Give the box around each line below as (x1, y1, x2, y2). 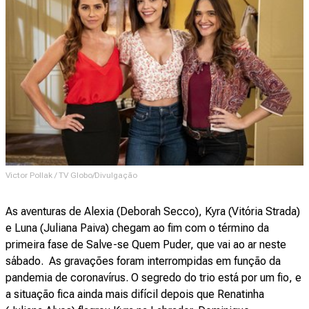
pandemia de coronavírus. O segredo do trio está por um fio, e (6, 270, 301, 284)
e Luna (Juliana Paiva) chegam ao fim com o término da (6, 221, 269, 235)
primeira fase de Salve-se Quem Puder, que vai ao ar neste (6, 237, 286, 251)
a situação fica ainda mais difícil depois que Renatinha (6, 287, 264, 301)
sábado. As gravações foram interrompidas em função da (6, 254, 281, 268)
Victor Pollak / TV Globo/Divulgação (6, 170, 137, 180)
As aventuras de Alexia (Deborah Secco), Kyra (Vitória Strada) (6, 204, 300, 218)
